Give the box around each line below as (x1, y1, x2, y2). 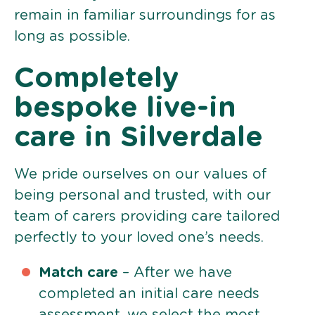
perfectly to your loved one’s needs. (14, 230, 264, 245)
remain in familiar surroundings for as (14, 8, 276, 22)
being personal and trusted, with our (14, 188, 271, 202)
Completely (14, 64, 179, 93)
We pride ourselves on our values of (14, 167, 266, 181)
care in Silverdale (14, 123, 263, 152)
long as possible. (14, 29, 130, 44)
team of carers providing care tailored (14, 209, 280, 224)
